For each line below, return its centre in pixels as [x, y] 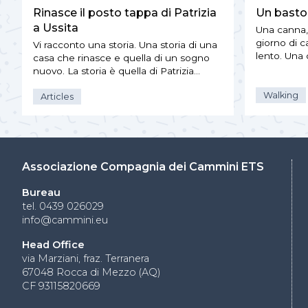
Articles [57, 97]
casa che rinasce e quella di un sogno [121, 58]
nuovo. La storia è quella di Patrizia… [117, 71]
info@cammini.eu [65, 220]
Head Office [53, 245]
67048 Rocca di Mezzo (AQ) [91, 273]
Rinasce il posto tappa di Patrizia [125, 13]
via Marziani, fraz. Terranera [86, 259]
